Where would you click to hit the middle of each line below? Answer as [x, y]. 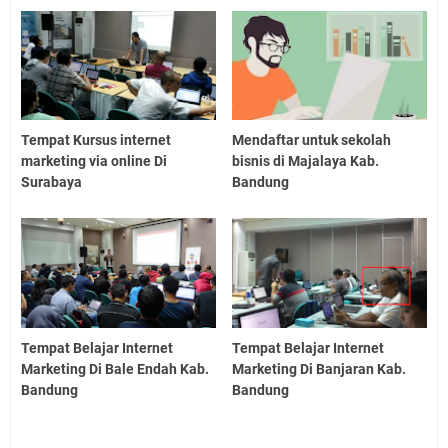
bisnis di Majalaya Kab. [306, 161]
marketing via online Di [94, 161]
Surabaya [51, 182]
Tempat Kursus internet [96, 140]
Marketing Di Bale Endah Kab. [115, 368]
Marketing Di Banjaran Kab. [319, 368]
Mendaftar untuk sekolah [312, 140]
